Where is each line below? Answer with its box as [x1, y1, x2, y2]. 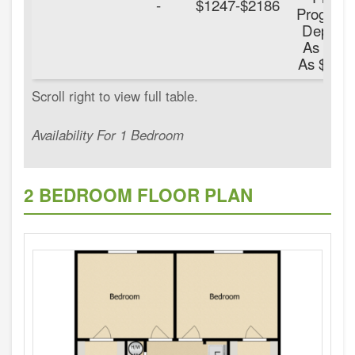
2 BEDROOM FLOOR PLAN [24, 182, 253, 208]
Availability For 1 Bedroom [32, 124, 184, 144]
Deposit [301, 18, 351, 40]
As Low [302, 35, 350, 57]
